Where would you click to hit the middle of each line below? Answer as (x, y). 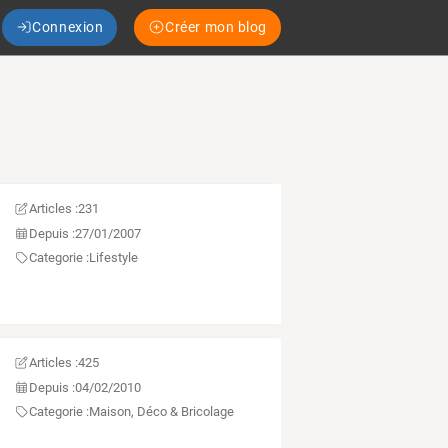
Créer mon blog (216, 26)
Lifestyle (113, 258)
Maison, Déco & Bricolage (161, 412)
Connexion (68, 26)
